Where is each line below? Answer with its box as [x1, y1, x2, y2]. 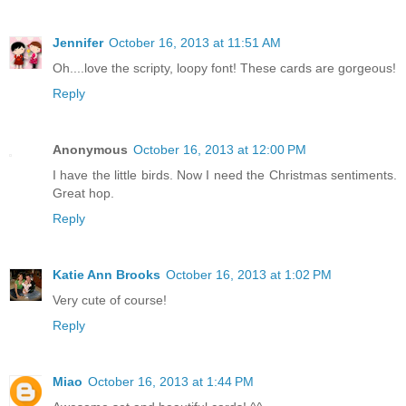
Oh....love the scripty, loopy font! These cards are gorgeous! [53, 61, 396, 76]
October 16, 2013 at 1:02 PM [166, 267, 332, 283]
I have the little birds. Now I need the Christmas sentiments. [53, 168, 397, 183]
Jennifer [53, 35, 103, 51]
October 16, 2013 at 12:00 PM [133, 142, 306, 158]
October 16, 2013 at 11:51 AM [109, 35, 281, 51]
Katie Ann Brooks [53, 267, 160, 283]
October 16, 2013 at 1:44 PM [88, 374, 254, 390]
